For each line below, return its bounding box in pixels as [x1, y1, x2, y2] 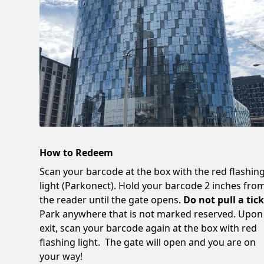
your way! [39, 249, 83, 263]
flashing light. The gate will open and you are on [39, 235, 256, 249]
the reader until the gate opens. [39, 193, 184, 206]
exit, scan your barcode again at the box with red [39, 221, 258, 235]
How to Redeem [39, 146, 114, 159]
